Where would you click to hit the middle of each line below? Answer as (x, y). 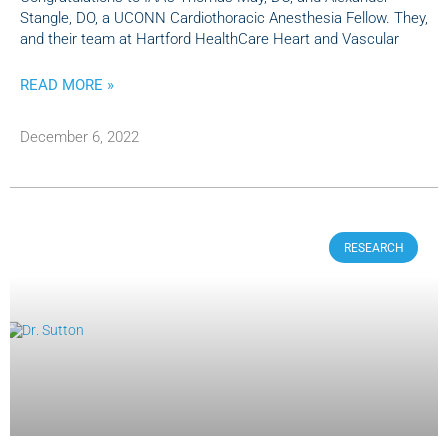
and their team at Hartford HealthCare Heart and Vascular (209, 39)
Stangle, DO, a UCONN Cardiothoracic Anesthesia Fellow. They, (224, 18)
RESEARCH (373, 247)
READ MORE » (67, 85)
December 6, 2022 (79, 137)
